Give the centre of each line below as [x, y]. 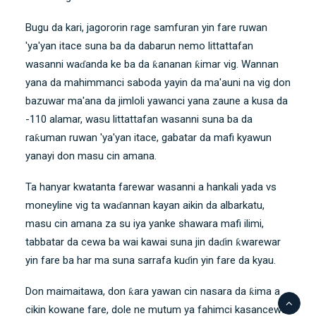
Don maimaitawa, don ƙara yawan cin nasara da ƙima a [153, 291]
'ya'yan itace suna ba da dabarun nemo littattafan [139, 45]
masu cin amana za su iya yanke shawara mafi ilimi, [145, 223]
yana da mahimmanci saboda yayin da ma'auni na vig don [158, 82]
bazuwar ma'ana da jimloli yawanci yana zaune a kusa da [157, 101]
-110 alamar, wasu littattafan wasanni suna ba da [139, 119]
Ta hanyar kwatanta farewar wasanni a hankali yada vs [151, 187]
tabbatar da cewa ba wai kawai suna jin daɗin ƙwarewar [153, 242]
